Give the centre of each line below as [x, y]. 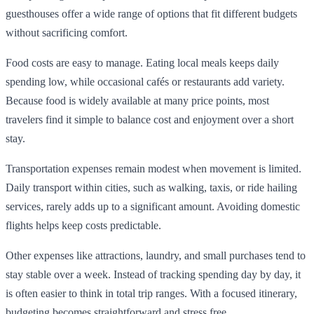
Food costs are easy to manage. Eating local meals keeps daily [142, 62]
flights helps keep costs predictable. [83, 225]
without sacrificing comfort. [67, 32]
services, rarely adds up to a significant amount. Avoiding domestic [153, 206]
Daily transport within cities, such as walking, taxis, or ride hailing [151, 187]
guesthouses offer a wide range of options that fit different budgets [151, 13]
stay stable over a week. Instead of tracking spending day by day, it [153, 274]
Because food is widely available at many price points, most [137, 100]
